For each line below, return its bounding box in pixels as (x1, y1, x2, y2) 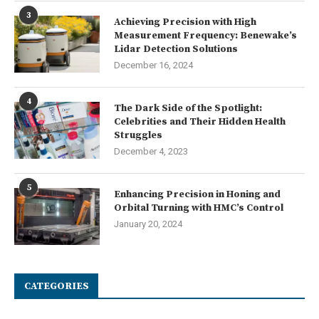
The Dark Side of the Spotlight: (114, 101, 262, 115)
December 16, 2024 (114, 59, 193, 70)
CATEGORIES (24, 279, 89, 293)
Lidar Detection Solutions (114, 42, 238, 56)
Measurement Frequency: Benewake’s (114, 28, 297, 42)
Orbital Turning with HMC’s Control (114, 201, 283, 214)
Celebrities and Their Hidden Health (114, 115, 286, 128)
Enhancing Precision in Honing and (114, 187, 281, 201)
